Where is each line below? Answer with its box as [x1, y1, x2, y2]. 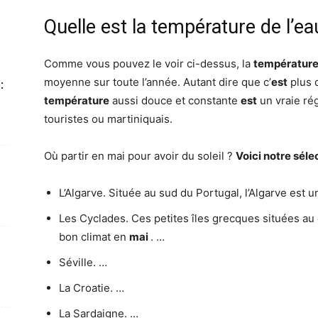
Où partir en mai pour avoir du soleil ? [44, 149, 236, 163]
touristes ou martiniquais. [44, 112, 172, 126]
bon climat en [59, 230, 129, 243]
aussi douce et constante [109, 94, 241, 107]
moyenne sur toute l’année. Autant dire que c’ [44, 75, 271, 89]
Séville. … [59, 256, 107, 269]
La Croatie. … [59, 281, 124, 295]
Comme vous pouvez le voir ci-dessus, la [44, 57, 253, 70]
